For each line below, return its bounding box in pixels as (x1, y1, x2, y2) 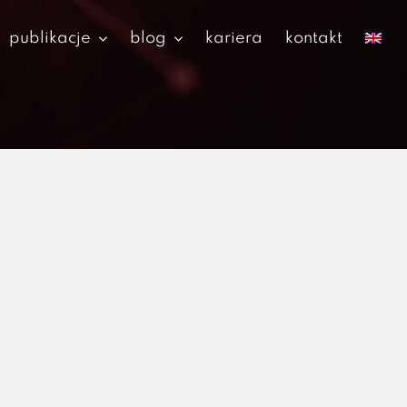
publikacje (9, 30, 92, 46)
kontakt (285, 30, 343, 46)
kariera (205, 30, 263, 46)
